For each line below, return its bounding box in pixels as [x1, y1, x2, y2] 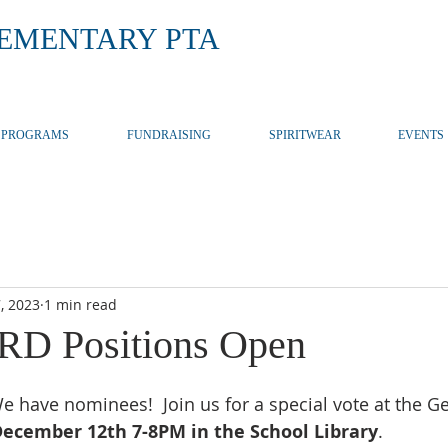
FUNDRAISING [126, 128, 211, 142]
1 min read [44, 294, 117, 314]
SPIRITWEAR [268, 128, 341, 142]
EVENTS [398, 128, 444, 142]
